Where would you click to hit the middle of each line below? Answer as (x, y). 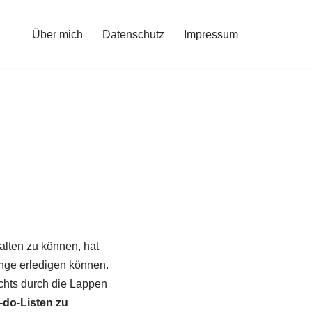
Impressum (211, 34)
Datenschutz (133, 34)
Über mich (57, 34)
